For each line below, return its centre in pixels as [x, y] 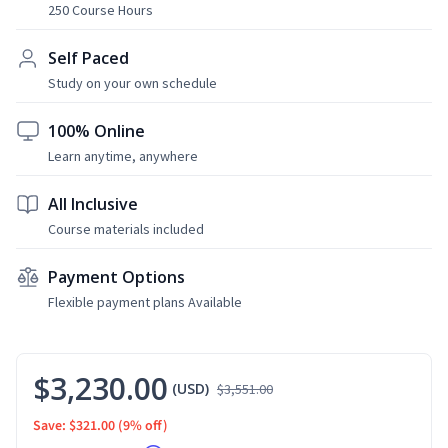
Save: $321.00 [74, 425]
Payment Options [116, 276]
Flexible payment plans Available [145, 301]
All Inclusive [93, 203]
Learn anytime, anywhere [123, 155]
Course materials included [126, 228]
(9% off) [143, 425]
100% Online [96, 130]
